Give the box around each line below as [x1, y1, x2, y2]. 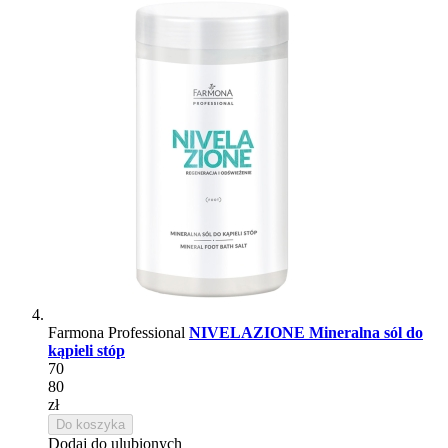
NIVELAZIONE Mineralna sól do [189, 323, 423, 341]
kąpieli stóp [48, 341, 125, 359]
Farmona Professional [48, 323, 189, 341]
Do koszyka [56, 416, 125, 432]
